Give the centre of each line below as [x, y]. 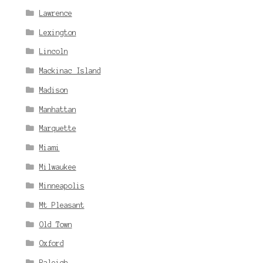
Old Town [55, 224]
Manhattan [58, 109]
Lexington [58, 32]
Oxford [51, 244]
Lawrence [55, 13]
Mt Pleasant [62, 205]
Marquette [58, 129]
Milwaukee [58, 167]
